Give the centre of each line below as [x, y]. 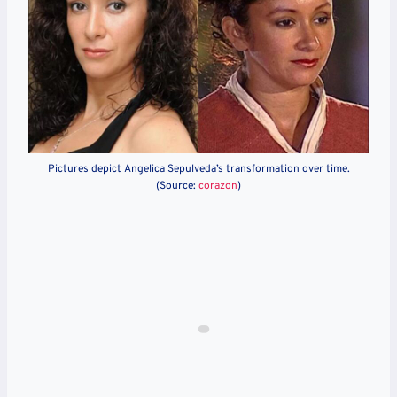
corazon [218, 187]
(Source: [177, 187]
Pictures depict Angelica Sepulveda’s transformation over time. [198, 170]
